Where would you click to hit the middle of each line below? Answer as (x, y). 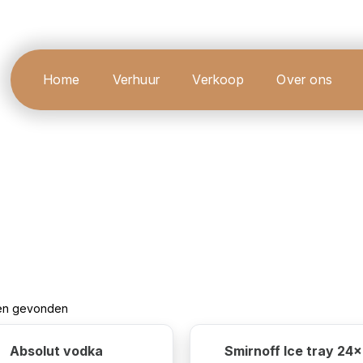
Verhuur (136, 80)
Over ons (305, 80)
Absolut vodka (56, 351)
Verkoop (218, 80)
